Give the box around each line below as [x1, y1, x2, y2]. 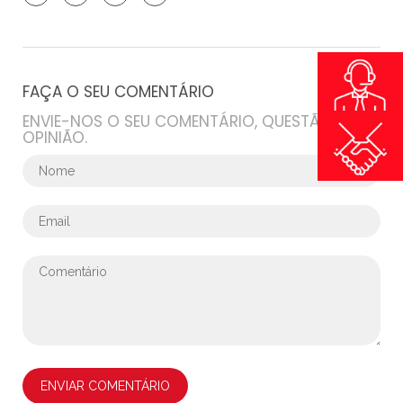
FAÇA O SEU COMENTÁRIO [22, 81, 214, 103]
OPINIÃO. [22, 127, 87, 149]
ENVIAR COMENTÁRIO [40, 379, 170, 394]
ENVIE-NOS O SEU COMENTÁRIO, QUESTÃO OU [22, 111, 359, 133]
